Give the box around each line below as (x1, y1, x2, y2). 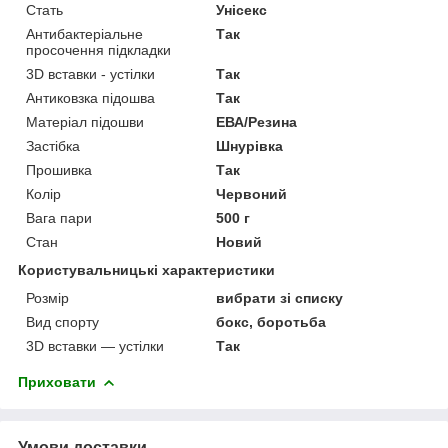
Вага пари (26, 209, 92, 226)
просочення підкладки (26, 41, 171, 58)
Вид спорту (26, 313, 99, 330)
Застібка (26, 137, 80, 154)
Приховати (18, 373, 96, 390)
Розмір (26, 289, 69, 306)
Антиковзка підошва (26, 89, 155, 106)
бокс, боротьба (216, 313, 327, 330)
